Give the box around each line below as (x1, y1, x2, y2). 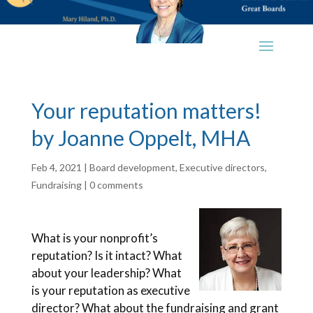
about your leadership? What (31, 265, 182, 280)
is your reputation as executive (31, 283, 190, 298)
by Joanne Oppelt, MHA (31, 125, 250, 150)
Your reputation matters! (31, 98, 261, 123)
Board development (89, 161, 175, 173)
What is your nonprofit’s (31, 231, 158, 245)
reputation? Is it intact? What (31, 248, 182, 263)
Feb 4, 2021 (31, 161, 82, 173)
